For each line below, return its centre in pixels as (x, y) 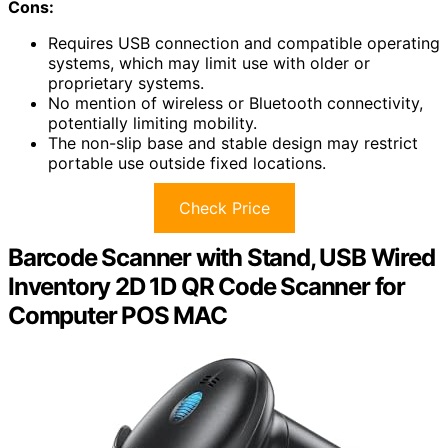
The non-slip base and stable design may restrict (233, 142)
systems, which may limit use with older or (209, 62)
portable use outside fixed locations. (187, 162)
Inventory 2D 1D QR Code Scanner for (206, 286)
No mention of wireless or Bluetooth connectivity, (235, 102)
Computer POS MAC (117, 315)
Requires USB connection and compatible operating (244, 42)
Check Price (224, 207)
